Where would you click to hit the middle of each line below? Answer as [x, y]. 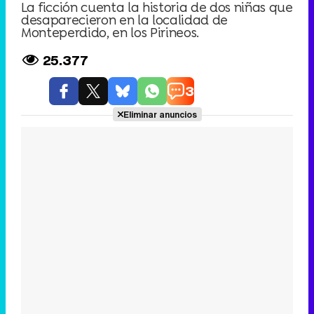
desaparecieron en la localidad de [125, 20]
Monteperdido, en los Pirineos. [110, 32]
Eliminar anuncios [160, 115]
